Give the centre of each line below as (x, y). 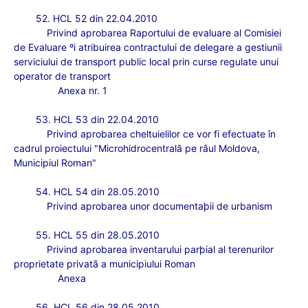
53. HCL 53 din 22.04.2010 (97, 119)
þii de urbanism (238, 206)
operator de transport (62, 76)
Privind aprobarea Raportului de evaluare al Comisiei (164, 33)
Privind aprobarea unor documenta (125, 206)
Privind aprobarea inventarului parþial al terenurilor (160, 249)
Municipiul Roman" (55, 163)
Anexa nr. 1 (82, 90)
